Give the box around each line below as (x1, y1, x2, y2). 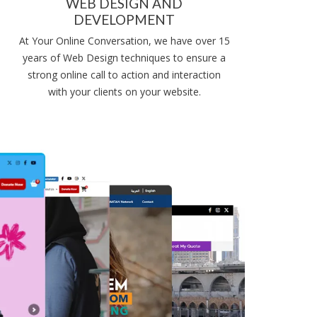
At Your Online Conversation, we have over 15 (18, 34, 230, 47)
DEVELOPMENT (74, 11, 175, 28)
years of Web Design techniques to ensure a (23, 51, 226, 64)
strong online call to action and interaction (28, 68, 221, 81)
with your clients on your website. (47, 85, 201, 98)
